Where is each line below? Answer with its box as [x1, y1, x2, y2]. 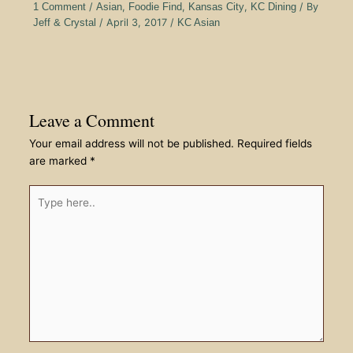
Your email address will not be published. [28, 136, 234, 150]
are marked [28, 154, 90, 167]
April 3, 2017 [106, 16, 170, 28]
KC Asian [176, 16, 220, 28]
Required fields [236, 136, 312, 150]
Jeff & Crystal [32, 16, 99, 28]
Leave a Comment [28, 108, 154, 132]
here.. [28, 204, 58, 217]
